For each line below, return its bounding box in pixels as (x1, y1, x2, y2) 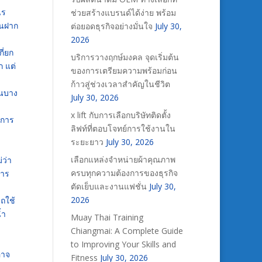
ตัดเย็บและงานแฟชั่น (70, 181, 147, 192)
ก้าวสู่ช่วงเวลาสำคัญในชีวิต (70, 78, 170, 89)
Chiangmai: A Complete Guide (70, 225, 183, 236)
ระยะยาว (70, 136, 104, 147)
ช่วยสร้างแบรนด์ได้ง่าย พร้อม (70, 7, 176, 18)
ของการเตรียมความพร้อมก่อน (70, 65, 177, 76)
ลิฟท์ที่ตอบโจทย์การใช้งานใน (70, 123, 175, 134)
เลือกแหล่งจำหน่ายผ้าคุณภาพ (70, 154, 175, 165)
